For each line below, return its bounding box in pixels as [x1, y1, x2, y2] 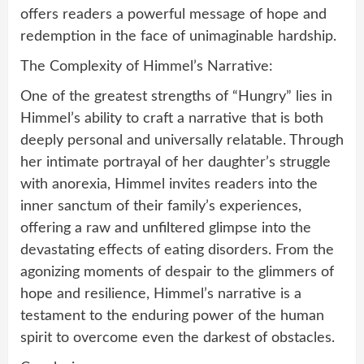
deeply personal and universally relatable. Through [20, 133, 344, 149]
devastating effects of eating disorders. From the [20, 243, 334, 258]
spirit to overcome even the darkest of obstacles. [20, 331, 335, 346]
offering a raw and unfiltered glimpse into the [20, 221, 311, 236]
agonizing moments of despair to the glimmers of [20, 265, 334, 280]
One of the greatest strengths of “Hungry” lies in [20, 89, 332, 105]
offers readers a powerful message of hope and [20, 7, 327, 23]
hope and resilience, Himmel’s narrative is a [20, 287, 301, 302]
